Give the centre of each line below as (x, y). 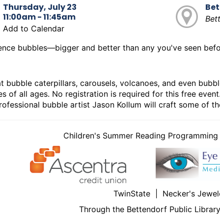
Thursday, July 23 (40, 7)
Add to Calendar (33, 28)
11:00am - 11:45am (39, 17)
